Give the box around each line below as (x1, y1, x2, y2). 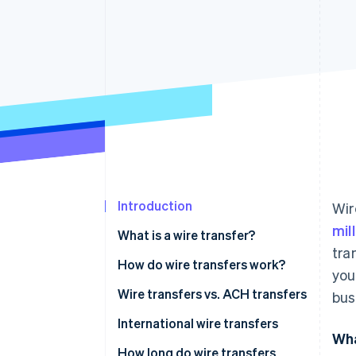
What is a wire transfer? (118, 226, 255, 244)
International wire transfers (118, 315, 278, 332)
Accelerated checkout (57, 6, 172, 21)
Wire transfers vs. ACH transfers (118, 285, 307, 303)
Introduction (118, 197, 192, 215)
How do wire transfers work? (118, 256, 285, 273)
